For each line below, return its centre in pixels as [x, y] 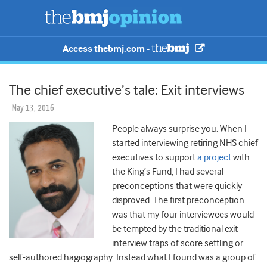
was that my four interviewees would [183, 215]
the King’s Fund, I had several [168, 172]
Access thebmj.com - [107, 49]
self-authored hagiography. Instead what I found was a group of [132, 258]
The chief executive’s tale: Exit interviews [127, 90]
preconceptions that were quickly [177, 186]
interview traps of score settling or [178, 243]
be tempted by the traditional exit [175, 229]
